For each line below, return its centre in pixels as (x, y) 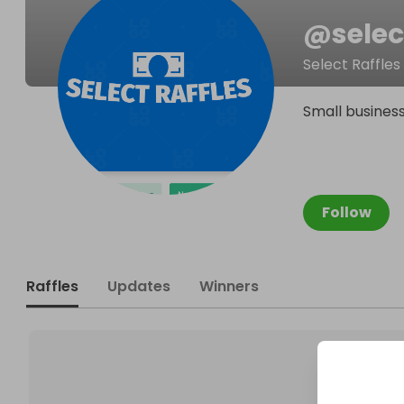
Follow (346, 212)
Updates (139, 286)
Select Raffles (352, 64)
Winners (229, 286)
